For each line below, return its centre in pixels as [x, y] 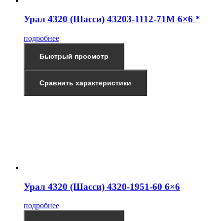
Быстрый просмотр [74, 56]
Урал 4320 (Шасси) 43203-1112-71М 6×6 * [112, 19]
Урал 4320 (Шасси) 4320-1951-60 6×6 [102, 186]
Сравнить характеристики [85, 83]
